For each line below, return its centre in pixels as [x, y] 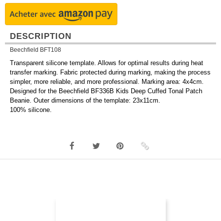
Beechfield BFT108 [36, 50]
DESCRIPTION [41, 36]
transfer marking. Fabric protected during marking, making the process [110, 73]
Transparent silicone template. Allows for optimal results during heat [107, 63]
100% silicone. [31, 110]
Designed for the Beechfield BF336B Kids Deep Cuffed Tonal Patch [106, 91]
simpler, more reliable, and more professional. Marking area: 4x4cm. [107, 82]
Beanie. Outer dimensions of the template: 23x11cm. [85, 101]
